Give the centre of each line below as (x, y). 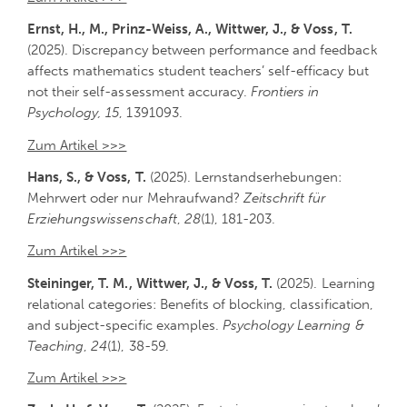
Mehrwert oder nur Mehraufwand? (135, 198)
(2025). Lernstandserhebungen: (244, 177)
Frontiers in (285, 92)
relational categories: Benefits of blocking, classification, (200, 304)
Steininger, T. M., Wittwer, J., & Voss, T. (150, 283)
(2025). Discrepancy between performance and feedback (203, 50)
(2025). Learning (324, 283)
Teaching (56, 346)
